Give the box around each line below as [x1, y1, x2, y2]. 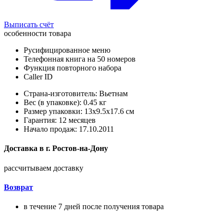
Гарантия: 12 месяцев [24, 116, 96, 125]
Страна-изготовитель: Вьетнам [24, 89, 128, 98]
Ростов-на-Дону [50, 144, 108, 153]
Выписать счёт [4, 20, 54, 29]
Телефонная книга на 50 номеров [24, 55, 136, 64]
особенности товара [4, 29, 71, 38]
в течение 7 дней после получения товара [24, 202, 164, 211]
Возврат [4, 183, 33, 191]
